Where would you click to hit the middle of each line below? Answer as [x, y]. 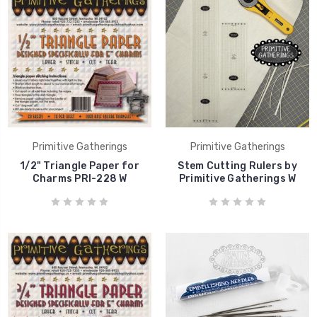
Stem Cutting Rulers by [237, 166]
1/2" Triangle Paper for [80, 166]
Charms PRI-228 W [80, 179]
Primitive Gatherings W [237, 179]
